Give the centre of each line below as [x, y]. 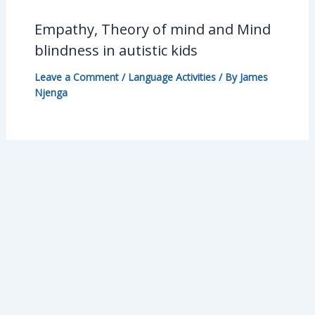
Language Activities [172, 77]
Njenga [51, 93]
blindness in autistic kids [116, 51]
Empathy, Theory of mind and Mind [152, 30]
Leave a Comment [76, 77]
